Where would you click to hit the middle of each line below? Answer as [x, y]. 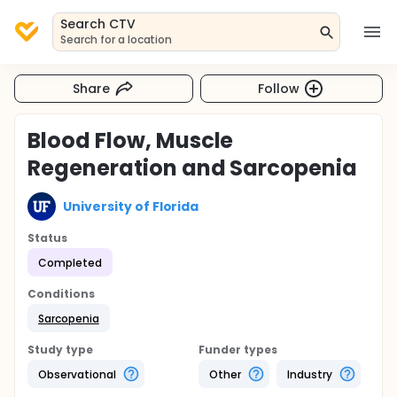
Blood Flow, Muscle [131, 140]
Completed [70, 262]
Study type [60, 350]
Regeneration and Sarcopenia [193, 168]
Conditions [61, 294]
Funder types [238, 350]
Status [47, 238]
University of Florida [131, 206]
